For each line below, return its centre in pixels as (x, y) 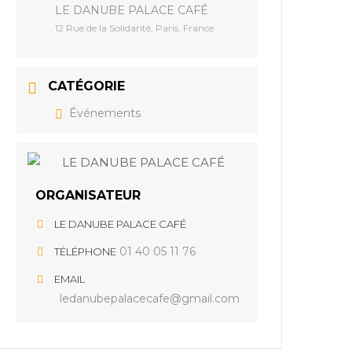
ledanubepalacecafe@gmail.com (150, 299)
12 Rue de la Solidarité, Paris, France (135, 28)
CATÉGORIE (87, 86)
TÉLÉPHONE (86, 251)
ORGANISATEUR (88, 195)
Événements (105, 113)
